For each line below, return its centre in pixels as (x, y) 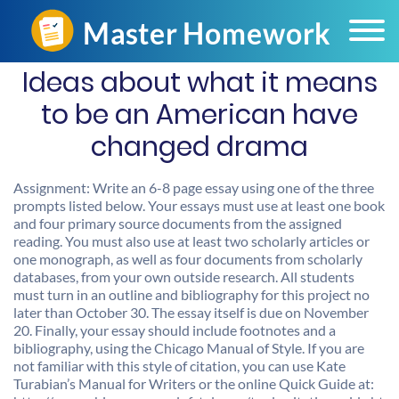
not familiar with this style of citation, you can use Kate (179, 366)
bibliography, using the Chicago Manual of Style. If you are (189, 348)
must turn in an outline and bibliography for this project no (191, 294)
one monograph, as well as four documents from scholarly (188, 259)
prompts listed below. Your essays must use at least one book (199, 205)
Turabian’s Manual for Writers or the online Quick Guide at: (194, 383)
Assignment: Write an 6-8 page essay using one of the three (194, 187)
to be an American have (199, 115)
